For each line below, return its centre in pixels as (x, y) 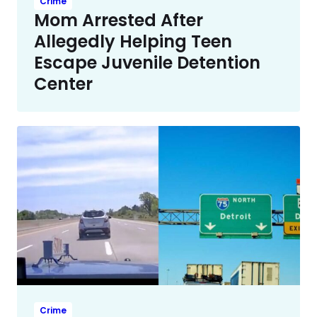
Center (63, 83)
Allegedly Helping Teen (133, 41)
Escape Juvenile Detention (147, 62)
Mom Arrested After (119, 20)
